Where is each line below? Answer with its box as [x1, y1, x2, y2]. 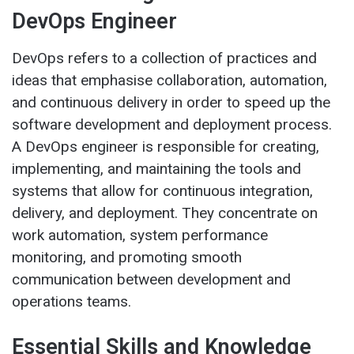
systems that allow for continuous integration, [12, 181, 313, 200]
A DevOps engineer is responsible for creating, [12, 137, 319, 156]
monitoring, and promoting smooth [12, 247, 242, 266]
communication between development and [12, 269, 291, 288]
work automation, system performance [12, 225, 268, 244]
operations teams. [12, 292, 131, 311]
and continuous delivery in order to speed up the [12, 92, 330, 111]
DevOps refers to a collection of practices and [12, 48, 317, 67]
